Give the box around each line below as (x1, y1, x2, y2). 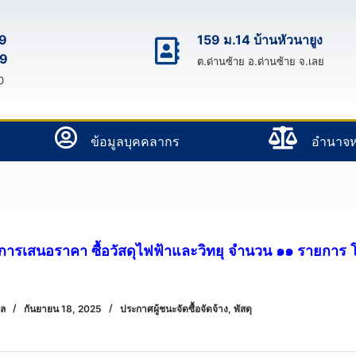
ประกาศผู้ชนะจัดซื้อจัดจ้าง (120, 303, 228, 315)
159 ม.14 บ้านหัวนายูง (196, 32, 323, 48)
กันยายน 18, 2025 (24, 303, 102, 315)
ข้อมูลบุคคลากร (90, 133, 180, 149)
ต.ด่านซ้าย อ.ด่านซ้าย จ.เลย (196, 55, 324, 68)
